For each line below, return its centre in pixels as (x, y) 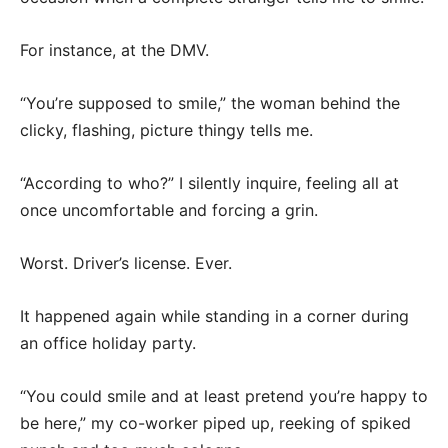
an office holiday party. (108, 343)
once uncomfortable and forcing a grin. (169, 210)
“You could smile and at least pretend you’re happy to (224, 396)
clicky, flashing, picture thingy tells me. (166, 130)
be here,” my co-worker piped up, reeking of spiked (215, 423)
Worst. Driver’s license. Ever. (126, 263)
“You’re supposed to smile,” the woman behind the (210, 103)
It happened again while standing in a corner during (214, 316)
